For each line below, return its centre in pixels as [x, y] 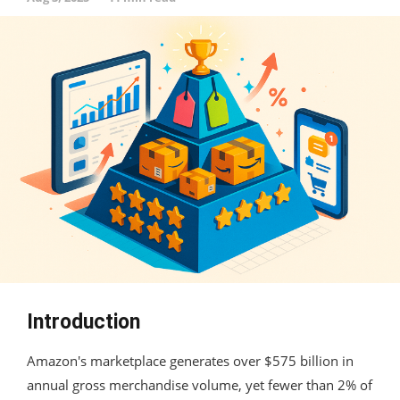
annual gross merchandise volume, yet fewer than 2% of [200, 384]
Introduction [83, 321]
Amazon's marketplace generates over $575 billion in [190, 360]
